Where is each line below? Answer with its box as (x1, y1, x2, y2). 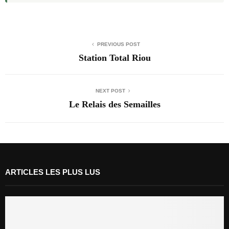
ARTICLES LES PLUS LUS (5, 167, 100, 176)
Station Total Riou (78, 52, 151, 63)
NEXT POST (96, 87, 125, 94)
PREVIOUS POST (97, 41, 140, 47)
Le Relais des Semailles (68, 99, 161, 109)
